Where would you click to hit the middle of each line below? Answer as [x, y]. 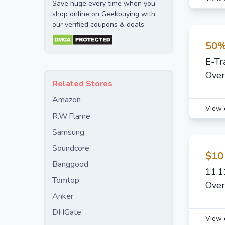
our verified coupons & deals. [99, 24]
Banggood [70, 164]
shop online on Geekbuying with [104, 14]
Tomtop [66, 180]
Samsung [68, 132]
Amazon [67, 100]
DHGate [67, 212]
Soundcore [71, 148]
